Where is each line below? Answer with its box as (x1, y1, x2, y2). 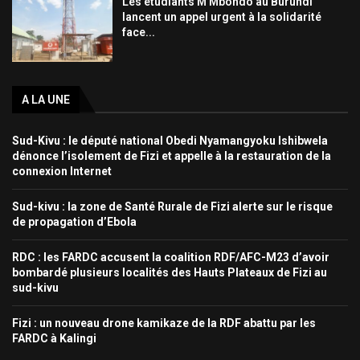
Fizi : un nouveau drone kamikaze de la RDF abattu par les (12, 316, 316, 329)
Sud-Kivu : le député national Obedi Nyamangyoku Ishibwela (12, 133, 328, 147)
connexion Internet (12, 164, 112, 178)
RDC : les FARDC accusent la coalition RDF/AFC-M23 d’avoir (12, 250, 329, 264)
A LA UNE (22, 92, 70, 106)
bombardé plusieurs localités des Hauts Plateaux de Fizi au (12, 265, 327, 279)
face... (122, 25, 156, 39)
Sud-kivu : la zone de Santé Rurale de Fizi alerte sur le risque (12, 199, 333, 213)
